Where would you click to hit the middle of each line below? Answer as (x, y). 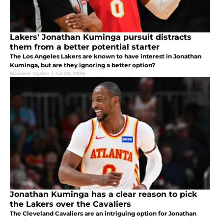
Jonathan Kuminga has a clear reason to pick (103, 194)
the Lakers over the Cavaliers (70, 204)
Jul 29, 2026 (70, 74)
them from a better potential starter (85, 47)
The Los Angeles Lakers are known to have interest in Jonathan (106, 56)
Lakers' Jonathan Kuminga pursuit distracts (101, 37)
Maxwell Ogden (30, 74)
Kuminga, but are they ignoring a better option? (82, 65)
